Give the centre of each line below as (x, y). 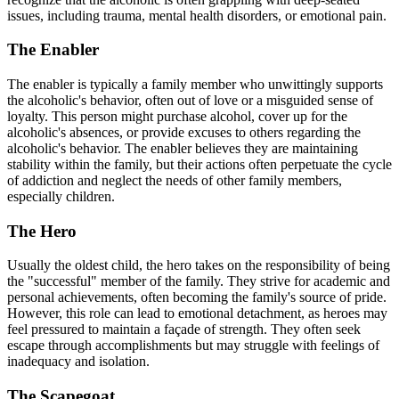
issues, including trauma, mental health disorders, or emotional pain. (197, 15)
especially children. (61, 196)
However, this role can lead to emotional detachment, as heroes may (197, 313)
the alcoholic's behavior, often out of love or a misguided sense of (190, 100)
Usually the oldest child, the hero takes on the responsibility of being (199, 265)
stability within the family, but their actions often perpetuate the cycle (199, 164)
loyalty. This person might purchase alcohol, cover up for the (177, 116)
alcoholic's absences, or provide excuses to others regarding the (184, 132)
